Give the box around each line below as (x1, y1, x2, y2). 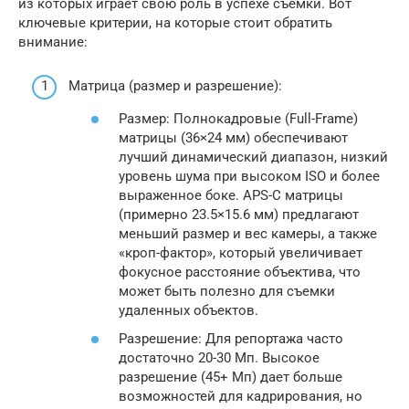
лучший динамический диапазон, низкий (119, 148, 388, 165)
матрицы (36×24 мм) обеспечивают (119, 129, 348, 146)
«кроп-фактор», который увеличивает (119, 244, 362, 261)
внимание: (18, 33, 88, 50)
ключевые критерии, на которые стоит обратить (18, 14, 332, 31)
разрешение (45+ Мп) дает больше (119, 369, 342, 385)
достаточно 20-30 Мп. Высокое (119, 350, 320, 366)
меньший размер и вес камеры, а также (119, 225, 377, 242)
